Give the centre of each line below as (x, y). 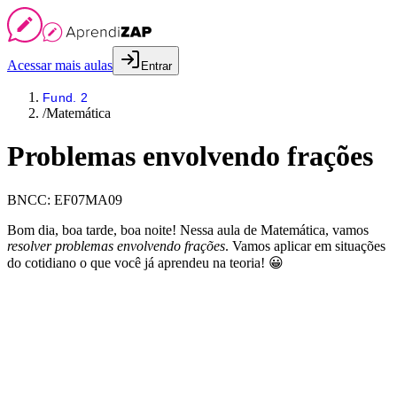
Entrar (156, 66)
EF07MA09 (88, 199)
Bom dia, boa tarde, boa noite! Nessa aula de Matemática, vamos (188, 230)
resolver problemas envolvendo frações (116, 245)
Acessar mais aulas (60, 65)
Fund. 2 (65, 97)
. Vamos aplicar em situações (305, 245)
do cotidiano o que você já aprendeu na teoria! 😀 (145, 262)
